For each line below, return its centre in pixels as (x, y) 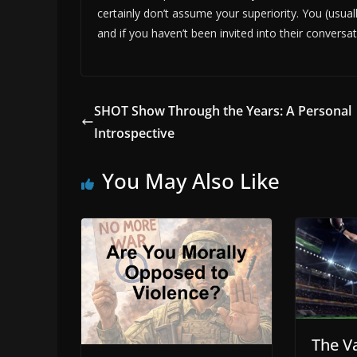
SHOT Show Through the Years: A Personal (223, 110)
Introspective (134, 133)
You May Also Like (191, 180)
